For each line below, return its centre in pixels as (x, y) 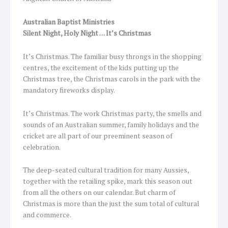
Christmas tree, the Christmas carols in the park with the (112, 79)
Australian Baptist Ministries (69, 22)
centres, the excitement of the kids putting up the (101, 67)
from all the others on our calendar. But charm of (99, 193)
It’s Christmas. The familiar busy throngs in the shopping (112, 56)
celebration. (42, 147)
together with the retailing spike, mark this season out (108, 181)
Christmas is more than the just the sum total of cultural (111, 204)
